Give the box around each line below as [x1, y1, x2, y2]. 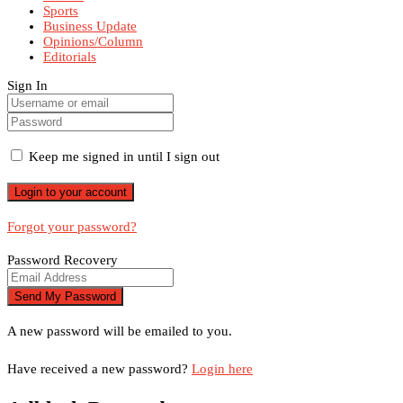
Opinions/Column [43, 33, 143, 49]
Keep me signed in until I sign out [25, 148, 219, 164]
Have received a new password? [7, 361, 192, 376]
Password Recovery [7, 252, 118, 267]
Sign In [7, 77, 48, 93]
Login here [192, 361, 253, 376]
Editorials [43, 49, 96, 64]
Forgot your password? [7, 219, 137, 234]
